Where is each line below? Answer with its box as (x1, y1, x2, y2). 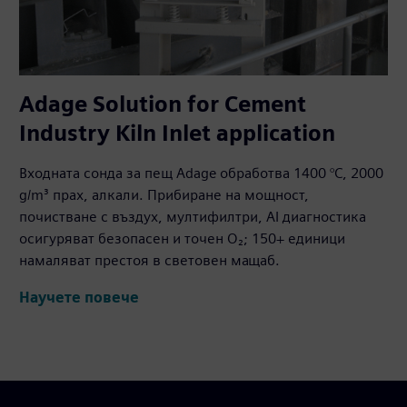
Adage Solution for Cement (19, 91, 307, 118)
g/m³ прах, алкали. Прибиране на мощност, (19, 186, 310, 204)
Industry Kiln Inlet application (19, 120, 336, 147)
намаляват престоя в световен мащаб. (19, 252, 281, 270)
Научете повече (19, 288, 140, 306)
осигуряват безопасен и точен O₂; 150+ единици (19, 230, 346, 248)
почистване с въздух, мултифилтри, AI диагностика (19, 208, 367, 226)
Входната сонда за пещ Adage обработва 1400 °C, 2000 (19, 164, 384, 183)
